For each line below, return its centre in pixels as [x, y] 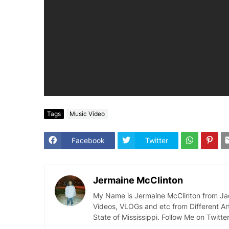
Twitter [156, 141]
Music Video [87, 114]
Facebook [88, 141]
